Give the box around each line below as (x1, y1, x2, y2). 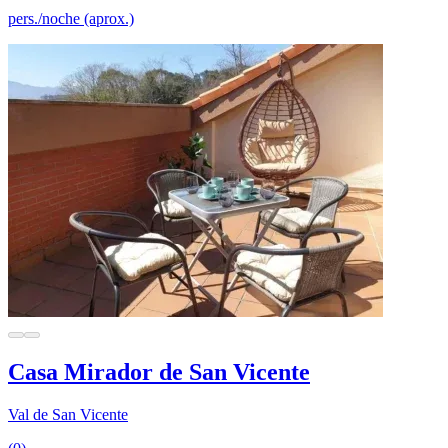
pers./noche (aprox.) (8, 9, 134, 27)
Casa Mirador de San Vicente (8, 358, 310, 385)
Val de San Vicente (8, 405, 128, 423)
